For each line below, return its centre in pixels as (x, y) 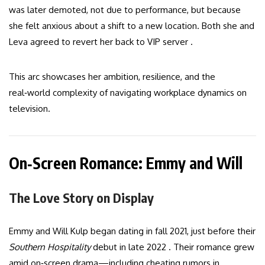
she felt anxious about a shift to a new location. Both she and (132, 26)
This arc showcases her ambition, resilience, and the (112, 77)
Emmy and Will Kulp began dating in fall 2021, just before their (132, 231)
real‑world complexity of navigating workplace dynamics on (128, 93)
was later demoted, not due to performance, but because (125, 10)
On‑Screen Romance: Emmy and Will (126, 163)
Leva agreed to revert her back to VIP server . (101, 42)
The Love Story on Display (81, 198)
